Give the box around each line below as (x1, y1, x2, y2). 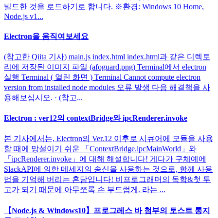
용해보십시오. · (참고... (4, 93, 83, 102)
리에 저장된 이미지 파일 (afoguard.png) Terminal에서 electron (4, 62, 206, 71)
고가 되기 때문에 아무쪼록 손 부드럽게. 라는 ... (4, 185, 165, 194)
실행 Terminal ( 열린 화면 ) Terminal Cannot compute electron (4, 73, 200, 81)
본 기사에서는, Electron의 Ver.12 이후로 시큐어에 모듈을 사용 (4, 134, 213, 143)
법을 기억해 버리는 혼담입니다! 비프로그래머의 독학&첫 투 (4, 175, 211, 184)
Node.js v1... (4, 12, 43, 21)
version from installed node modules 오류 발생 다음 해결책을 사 (4, 83, 210, 91)
